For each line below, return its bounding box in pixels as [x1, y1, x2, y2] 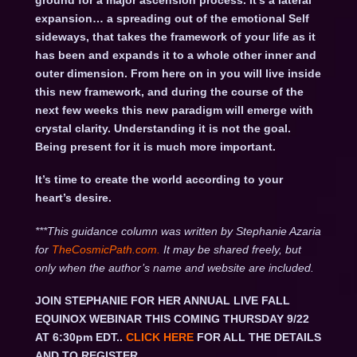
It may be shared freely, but [163, 242, 301, 256]
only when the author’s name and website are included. [34, 261, 314, 274]
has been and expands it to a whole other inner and [34, 49, 316, 62]
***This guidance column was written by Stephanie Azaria [34, 224, 321, 237]
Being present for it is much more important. [34, 140, 276, 154]
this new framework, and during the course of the [34, 85, 304, 99]
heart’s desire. [34, 191, 112, 205]
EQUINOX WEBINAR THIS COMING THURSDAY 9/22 [34, 312, 309, 326]
